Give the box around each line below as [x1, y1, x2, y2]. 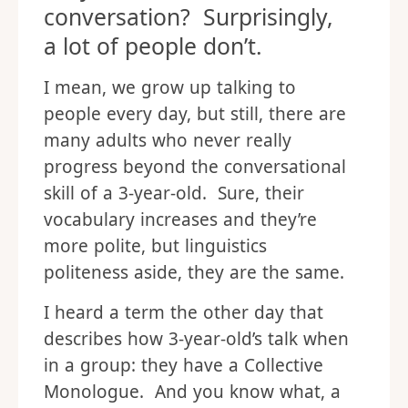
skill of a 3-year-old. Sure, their [44, 181, 304, 206]
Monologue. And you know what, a [44, 380, 341, 404]
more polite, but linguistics [44, 234, 267, 259]
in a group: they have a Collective [44, 353, 323, 378]
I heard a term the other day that [44, 301, 323, 325]
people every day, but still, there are [44, 102, 346, 127]
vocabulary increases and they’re [44, 208, 317, 232]
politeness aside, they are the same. [44, 260, 344, 285]
